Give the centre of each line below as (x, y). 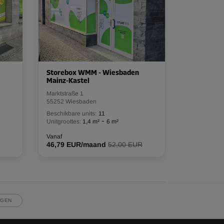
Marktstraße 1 (65, 94)
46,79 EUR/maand (76, 145)
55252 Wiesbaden (71, 102)
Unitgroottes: (64, 122)
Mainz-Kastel (68, 81)
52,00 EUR (125, 145)
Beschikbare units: (71, 114)
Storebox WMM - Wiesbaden (93, 73)
